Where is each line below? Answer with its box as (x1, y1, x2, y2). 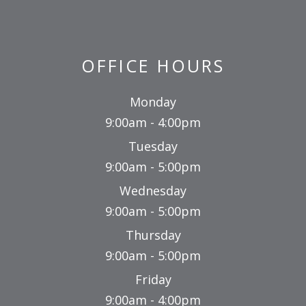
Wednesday (120, 182, 186, 199)
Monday (130, 94, 176, 111)
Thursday (125, 227, 181, 244)
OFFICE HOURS (81, 54, 225, 78)
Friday (135, 271, 171, 288)
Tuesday (128, 138, 178, 155)
